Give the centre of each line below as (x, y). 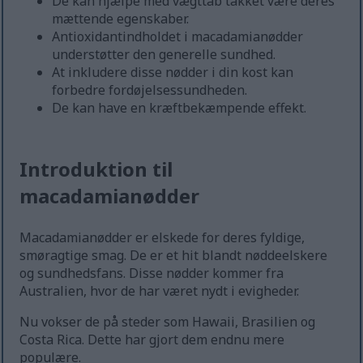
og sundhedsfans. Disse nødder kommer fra (152, 273)
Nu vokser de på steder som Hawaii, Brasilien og (168, 322)
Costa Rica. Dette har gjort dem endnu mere (152, 340)
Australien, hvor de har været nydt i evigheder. (160, 291)
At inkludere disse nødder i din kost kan (173, 73)
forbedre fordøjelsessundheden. (150, 90)
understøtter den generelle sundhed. (164, 55)
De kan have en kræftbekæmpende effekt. (179, 108)
